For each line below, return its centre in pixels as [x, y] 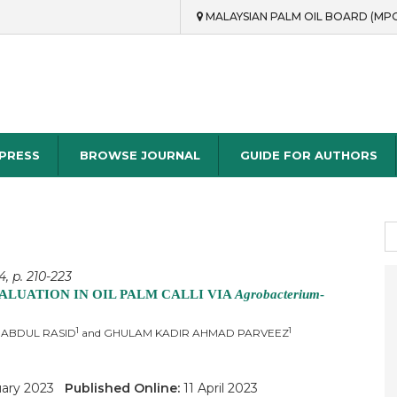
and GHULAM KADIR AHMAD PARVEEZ [184, 333]
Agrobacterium [277, 294]
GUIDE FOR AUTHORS [309, 155]
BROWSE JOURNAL [140, 155]
